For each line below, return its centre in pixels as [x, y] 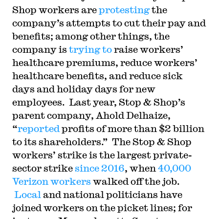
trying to [90, 49]
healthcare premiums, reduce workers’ [105, 62]
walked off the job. [135, 181]
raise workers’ [147, 49]
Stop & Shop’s [152, 102]
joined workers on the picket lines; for [102, 208]
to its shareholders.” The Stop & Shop [102, 142]
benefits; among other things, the [91, 36]
